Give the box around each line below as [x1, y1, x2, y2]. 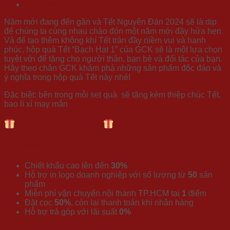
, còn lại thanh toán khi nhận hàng [71, 198, 194, 207]
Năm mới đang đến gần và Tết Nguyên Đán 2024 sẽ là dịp [4, 17, 217, 27]
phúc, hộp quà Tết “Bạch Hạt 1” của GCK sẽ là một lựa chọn [4, 45, 222, 54]
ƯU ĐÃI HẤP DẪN [17, 119, 101, 130]
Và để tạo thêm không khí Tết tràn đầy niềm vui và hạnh [4, 36, 206, 45]
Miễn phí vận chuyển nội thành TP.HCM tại [25, 188, 182, 198]
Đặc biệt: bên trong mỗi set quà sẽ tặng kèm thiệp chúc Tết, [4, 90, 221, 100]
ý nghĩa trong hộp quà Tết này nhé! [4, 73, 130, 82]
